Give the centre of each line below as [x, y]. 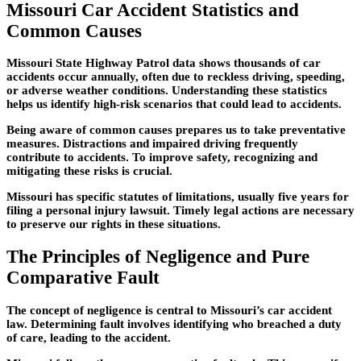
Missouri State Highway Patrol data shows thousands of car [164, 63]
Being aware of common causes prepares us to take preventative [176, 130]
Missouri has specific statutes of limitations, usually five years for [178, 197]
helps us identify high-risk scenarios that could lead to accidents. [174, 104]
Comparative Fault [83, 277]
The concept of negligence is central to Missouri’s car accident [169, 310]
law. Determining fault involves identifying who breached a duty [174, 324]
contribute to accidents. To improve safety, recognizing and [162, 158]
